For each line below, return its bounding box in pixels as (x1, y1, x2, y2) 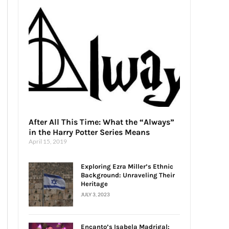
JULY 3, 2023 (81, 191, 110, 198)
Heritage (81, 180, 108, 188)
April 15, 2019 (29, 138, 67, 146)
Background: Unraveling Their (81, 171, 175, 179)
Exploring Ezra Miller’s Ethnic (81, 163, 173, 171)
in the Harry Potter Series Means (29, 127, 150, 138)
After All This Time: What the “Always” (29, 117, 174, 127)
